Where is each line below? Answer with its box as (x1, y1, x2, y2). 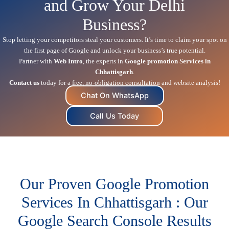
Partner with (18, 57, 54, 65)
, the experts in (82, 57, 125, 65)
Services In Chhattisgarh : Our (21, 193, 208, 211)
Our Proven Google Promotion (20, 175, 209, 192)
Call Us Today (90, 111, 139, 121)
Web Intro (53, 57, 83, 65)
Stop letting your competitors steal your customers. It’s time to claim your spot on (2, 35, 227, 43)
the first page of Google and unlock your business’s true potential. (24, 46, 205, 54)
